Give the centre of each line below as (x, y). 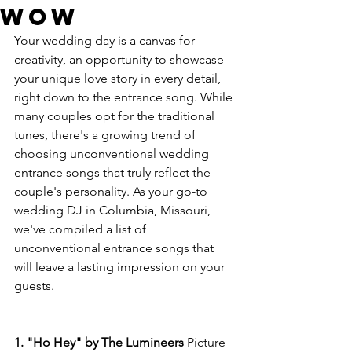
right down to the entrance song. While (125, 97)
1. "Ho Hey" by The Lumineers (99, 342)
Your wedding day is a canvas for (106, 40)
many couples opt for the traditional (116, 116)
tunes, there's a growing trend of (106, 135)
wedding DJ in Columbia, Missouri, (114, 210)
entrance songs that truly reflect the (114, 172)
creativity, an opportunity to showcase (121, 59)
